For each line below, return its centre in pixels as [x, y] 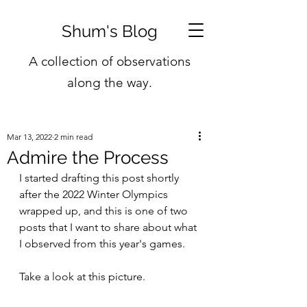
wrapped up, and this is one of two [105, 211]
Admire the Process [88, 158]
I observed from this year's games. [102, 244]
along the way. [110, 83]
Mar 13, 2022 [29, 137]
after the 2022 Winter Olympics [95, 194]
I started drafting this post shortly [100, 178]
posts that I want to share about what [109, 227]
